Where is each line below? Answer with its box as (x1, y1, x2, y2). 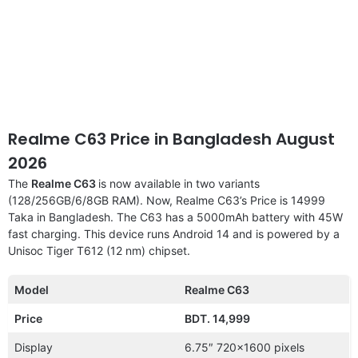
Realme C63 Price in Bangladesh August (8, 127, 335, 150)
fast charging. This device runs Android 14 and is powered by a (8, 226, 340, 241)
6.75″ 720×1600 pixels (185, 340, 304, 354)
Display (14, 340, 53, 354)
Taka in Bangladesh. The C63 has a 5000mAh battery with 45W (8, 209, 343, 224)
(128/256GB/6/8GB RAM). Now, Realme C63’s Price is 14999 (8, 193, 325, 207)
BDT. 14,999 (185, 311, 250, 325)
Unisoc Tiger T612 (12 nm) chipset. (8, 243, 190, 257)
